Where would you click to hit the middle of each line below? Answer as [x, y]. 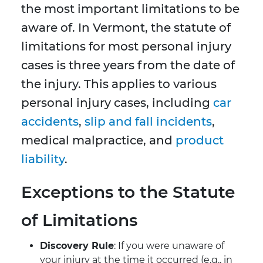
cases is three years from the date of [128, 65]
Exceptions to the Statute [128, 192]
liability [43, 159]
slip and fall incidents [148, 122]
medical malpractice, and [98, 141]
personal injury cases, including [117, 103]
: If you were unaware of [169, 246]
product [200, 141]
